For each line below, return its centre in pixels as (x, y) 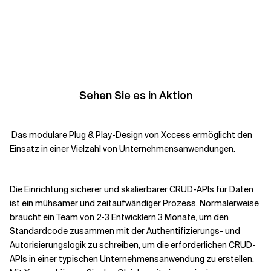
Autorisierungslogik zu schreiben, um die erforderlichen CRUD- (133, 245)
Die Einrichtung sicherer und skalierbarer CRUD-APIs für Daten (132, 189)
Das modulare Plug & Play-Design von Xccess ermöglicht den (131, 135)
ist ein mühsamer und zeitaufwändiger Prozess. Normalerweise (134, 203)
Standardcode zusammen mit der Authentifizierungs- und (125, 231)
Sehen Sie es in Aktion (135, 96)
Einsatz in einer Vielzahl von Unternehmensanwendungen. (122, 149)
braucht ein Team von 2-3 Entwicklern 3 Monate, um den (119, 217)
